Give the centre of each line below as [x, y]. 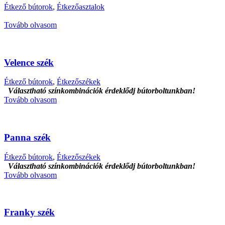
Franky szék [29, 212]
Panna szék [27, 137]
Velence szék [29, 62]
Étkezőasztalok [81, 7]
